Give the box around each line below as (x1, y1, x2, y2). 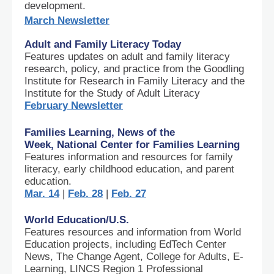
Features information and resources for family (24, 151, 233, 163)
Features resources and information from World (24, 226, 241, 238)
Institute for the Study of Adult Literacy (24, 87, 200, 99)
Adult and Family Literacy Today (24, 39, 181, 50)
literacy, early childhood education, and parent (24, 163, 234, 175)
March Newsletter (24, 15, 109, 26)
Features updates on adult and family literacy (24, 51, 230, 62)
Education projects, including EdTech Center (24, 239, 226, 250)
